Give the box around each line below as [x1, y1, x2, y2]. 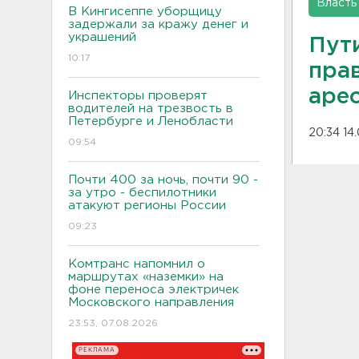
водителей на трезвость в [68, 103, 233, 114]
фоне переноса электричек [68, 284, 239, 295]
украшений [68, 31, 136, 42]
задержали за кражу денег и [68, 18, 248, 30]
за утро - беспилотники [68, 187, 216, 198]
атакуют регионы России [68, 200, 226, 211]
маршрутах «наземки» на [68, 271, 224, 282]
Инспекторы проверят [68, 90, 208, 101]
